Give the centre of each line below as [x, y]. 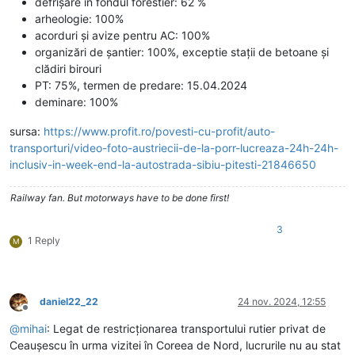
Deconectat [51, 313]
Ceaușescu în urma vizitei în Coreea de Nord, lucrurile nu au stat [175, 345]
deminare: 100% [76, 102]
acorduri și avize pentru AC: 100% [122, 36]
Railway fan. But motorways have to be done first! [120, 198]
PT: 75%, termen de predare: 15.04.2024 [141, 86]
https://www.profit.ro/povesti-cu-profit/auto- [159, 132]
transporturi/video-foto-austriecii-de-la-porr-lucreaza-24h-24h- [174, 148]
